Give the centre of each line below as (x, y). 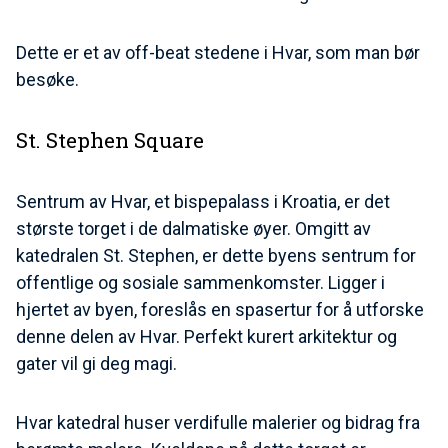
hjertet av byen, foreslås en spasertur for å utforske (220, 310)
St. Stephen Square (110, 140)
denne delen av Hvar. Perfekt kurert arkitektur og (206, 337)
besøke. (47, 80)
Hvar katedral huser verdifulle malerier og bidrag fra (218, 423)
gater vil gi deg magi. (96, 364)
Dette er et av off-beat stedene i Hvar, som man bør (218, 53)
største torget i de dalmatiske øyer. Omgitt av (193, 229)
